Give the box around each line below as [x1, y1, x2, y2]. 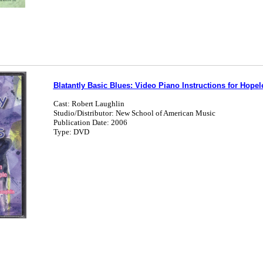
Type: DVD [53, 127, 89, 136]
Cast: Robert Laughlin [53, 99, 124, 108]
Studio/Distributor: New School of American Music [53, 109, 215, 117]
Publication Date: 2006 [53, 118, 127, 127]
